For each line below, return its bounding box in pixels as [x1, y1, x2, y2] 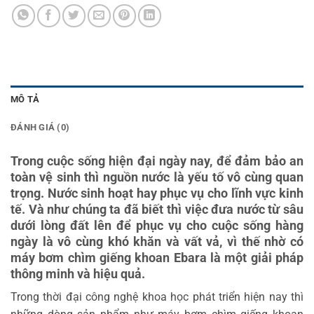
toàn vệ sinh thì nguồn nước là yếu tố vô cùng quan [11, 170, 303, 185]
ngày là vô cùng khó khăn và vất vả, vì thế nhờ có [11, 234, 303, 250]
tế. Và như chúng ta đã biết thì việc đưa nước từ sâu [11, 202, 303, 217]
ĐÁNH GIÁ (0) [11, 122, 70, 133]
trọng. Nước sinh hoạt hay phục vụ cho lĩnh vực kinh [11, 186, 303, 201]
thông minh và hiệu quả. [11, 266, 145, 282]
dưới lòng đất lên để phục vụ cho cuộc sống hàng [11, 218, 303, 233]
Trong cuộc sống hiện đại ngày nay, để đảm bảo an [11, 153, 303, 169]
